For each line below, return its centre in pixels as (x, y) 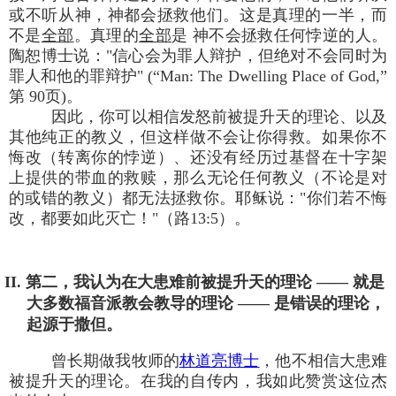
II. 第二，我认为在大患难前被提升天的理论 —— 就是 (194, 282)
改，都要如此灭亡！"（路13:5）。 (129, 218)
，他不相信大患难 (324, 360)
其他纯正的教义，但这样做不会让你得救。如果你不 (198, 137)
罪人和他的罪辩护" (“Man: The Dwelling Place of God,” (198, 76)
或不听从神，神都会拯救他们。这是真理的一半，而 (198, 15)
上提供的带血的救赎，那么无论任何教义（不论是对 (198, 177)
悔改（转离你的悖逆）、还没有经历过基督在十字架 (198, 157)
